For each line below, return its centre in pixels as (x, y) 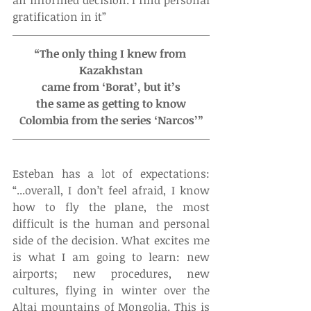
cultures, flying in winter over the (111, 290)
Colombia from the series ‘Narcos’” (111, 120)
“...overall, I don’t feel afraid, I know (111, 190)
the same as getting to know (111, 103)
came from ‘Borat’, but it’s (111, 86)
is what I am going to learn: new (111, 257)
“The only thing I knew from (111, 53)
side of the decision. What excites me (111, 240)
